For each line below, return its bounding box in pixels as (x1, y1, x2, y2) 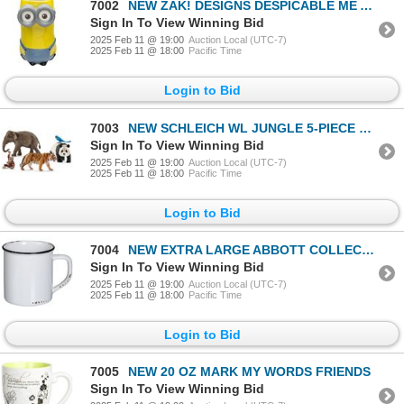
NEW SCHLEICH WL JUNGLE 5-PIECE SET (128, 120, 359, 135)
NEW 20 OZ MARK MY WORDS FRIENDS (128, 364, 371, 380)
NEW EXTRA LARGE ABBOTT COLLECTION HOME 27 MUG (128, 242, 362, 257)
